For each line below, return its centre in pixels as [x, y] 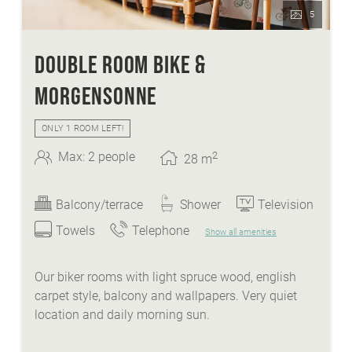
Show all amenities [241, 233]
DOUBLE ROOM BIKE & [121, 64]
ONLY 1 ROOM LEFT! [83, 128]
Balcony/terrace [99, 205]
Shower [200, 205]
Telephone [161, 231]
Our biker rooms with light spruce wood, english [165, 277]
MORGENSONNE [96, 95]
